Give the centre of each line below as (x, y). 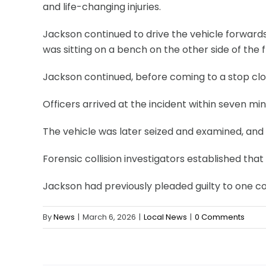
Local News (165, 217)
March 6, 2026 (109, 217)
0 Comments (220, 217)
